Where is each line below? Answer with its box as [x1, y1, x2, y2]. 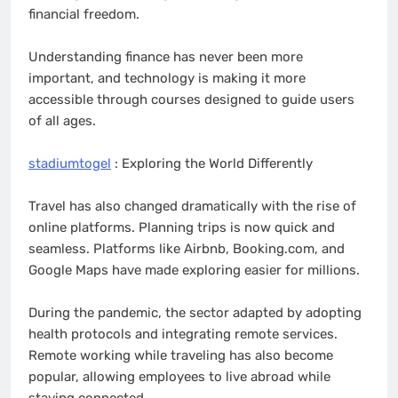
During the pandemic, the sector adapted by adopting [28, 305, 362, 322]
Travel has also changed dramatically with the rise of [28, 198, 356, 215]
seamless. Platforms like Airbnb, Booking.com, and [28, 241, 345, 258]
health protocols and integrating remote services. [28, 326, 338, 343]
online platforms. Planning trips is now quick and [28, 219, 335, 236]
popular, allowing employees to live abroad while [28, 369, 330, 386]
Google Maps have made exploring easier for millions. [28, 262, 360, 279]
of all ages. [28, 113, 96, 130]
